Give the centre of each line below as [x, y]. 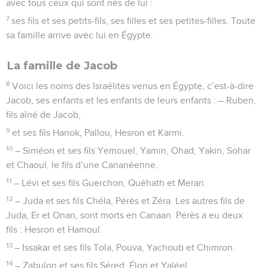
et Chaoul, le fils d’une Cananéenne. [82, 165]
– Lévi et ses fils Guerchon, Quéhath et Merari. [110, 183]
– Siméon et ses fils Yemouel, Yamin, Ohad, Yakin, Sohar [133, 150]
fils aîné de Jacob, [43, 115]
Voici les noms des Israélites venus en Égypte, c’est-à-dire [133, 86]
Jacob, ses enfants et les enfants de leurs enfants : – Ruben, [131, 100]
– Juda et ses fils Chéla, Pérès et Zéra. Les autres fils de [130, 201]
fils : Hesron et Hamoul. [54, 229]
